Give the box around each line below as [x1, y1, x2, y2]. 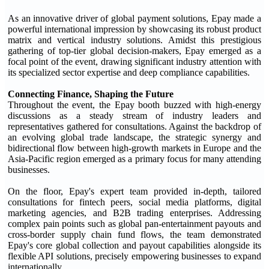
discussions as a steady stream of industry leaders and [8, 110, 261, 121]
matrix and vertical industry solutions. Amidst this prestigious [8, 35, 261, 45]
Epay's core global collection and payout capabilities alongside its [8, 240, 261, 250]
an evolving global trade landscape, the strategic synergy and [8, 132, 261, 142]
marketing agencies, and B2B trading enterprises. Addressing [8, 208, 261, 218]
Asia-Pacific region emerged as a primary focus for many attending [8, 154, 261, 164]
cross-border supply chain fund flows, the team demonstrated [8, 229, 261, 240]
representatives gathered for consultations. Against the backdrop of [8, 121, 261, 131]
